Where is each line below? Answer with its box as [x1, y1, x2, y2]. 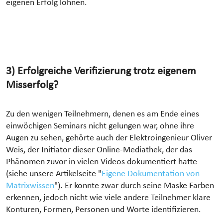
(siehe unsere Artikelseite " [6, 169, 102, 178]
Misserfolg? [6, 79, 58, 91]
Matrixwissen [6, 181, 54, 190]
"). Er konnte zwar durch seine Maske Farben [54, 181, 214, 190]
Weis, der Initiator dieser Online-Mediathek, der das [6, 145, 192, 154]
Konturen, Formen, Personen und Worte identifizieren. [6, 205, 203, 214]
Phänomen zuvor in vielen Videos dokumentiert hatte [6, 157, 197, 166]
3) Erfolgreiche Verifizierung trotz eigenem [6, 65, 196, 77]
